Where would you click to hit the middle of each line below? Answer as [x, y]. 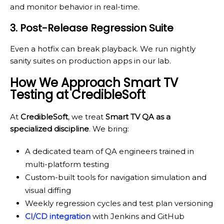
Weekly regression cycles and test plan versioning [119, 203]
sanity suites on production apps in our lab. [90, 61]
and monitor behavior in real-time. [75, 7]
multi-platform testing [67, 164]
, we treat [87, 117]
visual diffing [48, 190]
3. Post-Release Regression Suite [92, 28]
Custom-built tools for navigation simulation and [116, 177]
